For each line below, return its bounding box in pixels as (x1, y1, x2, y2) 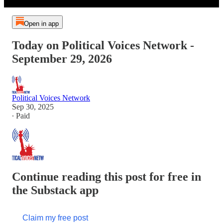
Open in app (23, 20, 59, 27)
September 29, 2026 (12, 52, 112, 65)
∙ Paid (12, 111, 30, 120)
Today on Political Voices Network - (12, 38, 194, 52)
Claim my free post (22, 213, 88, 222)
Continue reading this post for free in (12, 170, 201, 183)
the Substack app (12, 183, 99, 197)
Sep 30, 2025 (12, 102, 54, 111)
